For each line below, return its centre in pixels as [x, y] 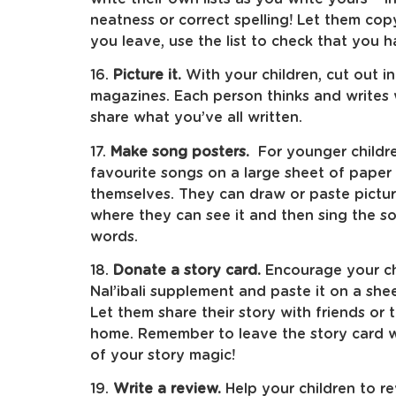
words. [114, 236]
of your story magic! [163, 356]
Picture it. [147, 76]
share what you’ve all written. [196, 118]
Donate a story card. [187, 271]
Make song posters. [180, 152]
